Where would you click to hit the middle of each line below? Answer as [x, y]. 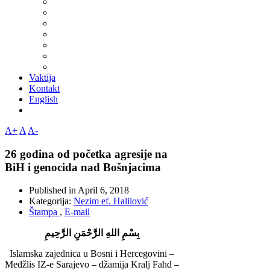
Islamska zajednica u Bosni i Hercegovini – [92, 254]
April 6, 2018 [103, 190]
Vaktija [42, 77]
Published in [53, 190]
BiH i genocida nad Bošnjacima [83, 167]
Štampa [44, 212]
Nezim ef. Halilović [111, 201]
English [43, 99]
